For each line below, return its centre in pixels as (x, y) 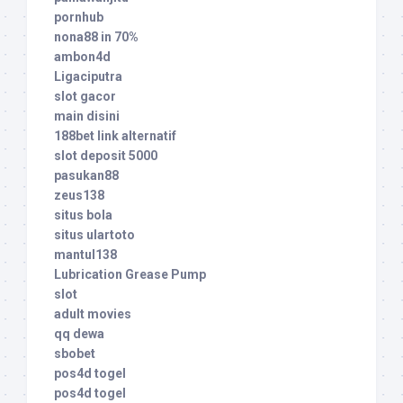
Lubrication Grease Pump (130, 275)
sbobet (75, 354)
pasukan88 (86, 176)
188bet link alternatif (115, 136)
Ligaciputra (88, 77)
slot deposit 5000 (106, 156)
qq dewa (79, 334)
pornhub (79, 18)
